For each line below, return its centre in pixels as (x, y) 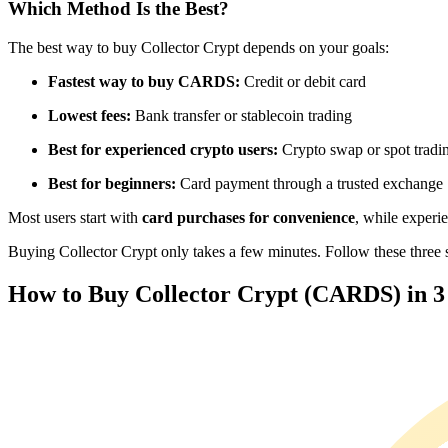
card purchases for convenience (248, 217)
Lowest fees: (91, 115)
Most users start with (75, 217)
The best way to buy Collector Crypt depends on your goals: (198, 47)
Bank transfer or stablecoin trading (243, 115)
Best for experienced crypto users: (165, 149)
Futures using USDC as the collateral (165, 21)
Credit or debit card (305, 81)
